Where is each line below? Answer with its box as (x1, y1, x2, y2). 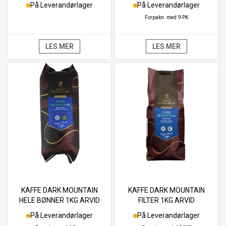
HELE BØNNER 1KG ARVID (19, 196, 100, 205)
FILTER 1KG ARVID (138, 196, 195, 205)
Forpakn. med (145, 15, 177, 21)
